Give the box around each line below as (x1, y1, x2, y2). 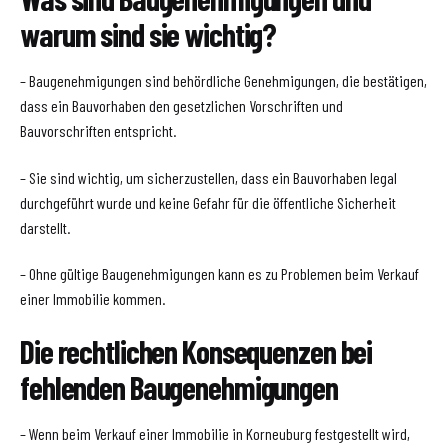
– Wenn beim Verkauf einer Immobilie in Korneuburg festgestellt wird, (20, 423, 410, 443)
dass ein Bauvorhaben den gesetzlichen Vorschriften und (20, 96, 343, 115)
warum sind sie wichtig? (20, 15, 277, 53)
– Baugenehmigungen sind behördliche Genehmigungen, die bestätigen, (20, 71, 427, 90)
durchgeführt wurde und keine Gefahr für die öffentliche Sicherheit (20, 192, 396, 212)
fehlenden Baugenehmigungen (20, 367, 338, 406)
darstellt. (20, 217, 70, 237)
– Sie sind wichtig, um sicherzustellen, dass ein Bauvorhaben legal (20, 167, 397, 187)
